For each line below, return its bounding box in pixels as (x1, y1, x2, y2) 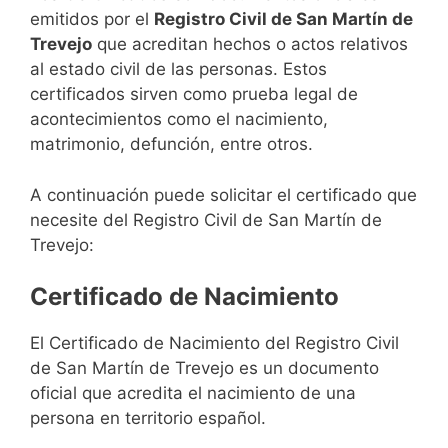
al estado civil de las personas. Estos (30, 59, 327, 80)
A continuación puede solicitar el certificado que (30, 184, 417, 205)
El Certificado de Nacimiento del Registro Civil (30, 333, 399, 354)
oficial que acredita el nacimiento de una (30, 383, 356, 404)
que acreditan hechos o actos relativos (92, 34, 408, 55)
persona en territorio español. (30, 408, 266, 429)
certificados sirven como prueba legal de (30, 84, 358, 105)
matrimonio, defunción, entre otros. (30, 134, 313, 155)
